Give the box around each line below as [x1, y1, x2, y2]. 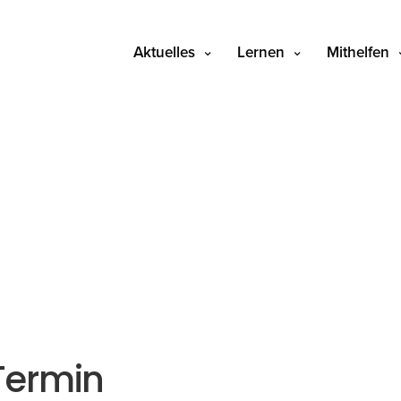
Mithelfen [327, 43, 389, 62]
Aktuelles [133, 43, 195, 62]
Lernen [237, 43, 285, 62]
